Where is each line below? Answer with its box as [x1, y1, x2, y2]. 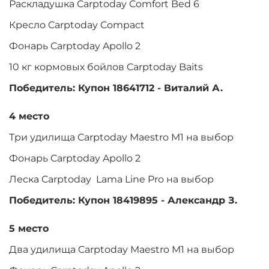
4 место [9, 110, 49, 122]
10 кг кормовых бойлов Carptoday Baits [9, 61, 205, 73]
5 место [9, 223, 49, 235]
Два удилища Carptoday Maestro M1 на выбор [9, 244, 234, 256]
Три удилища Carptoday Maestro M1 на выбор [9, 131, 234, 144]
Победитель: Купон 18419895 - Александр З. [9, 195, 237, 207]
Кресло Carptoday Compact [9, 19, 145, 31]
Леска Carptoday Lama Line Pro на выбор [9, 174, 216, 186]
